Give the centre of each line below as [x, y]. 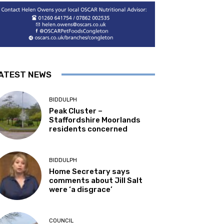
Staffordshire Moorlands [95, 120]
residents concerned [88, 129]
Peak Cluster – [76, 111]
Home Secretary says [90, 171]
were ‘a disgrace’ [81, 189]
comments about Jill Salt [96, 180]
